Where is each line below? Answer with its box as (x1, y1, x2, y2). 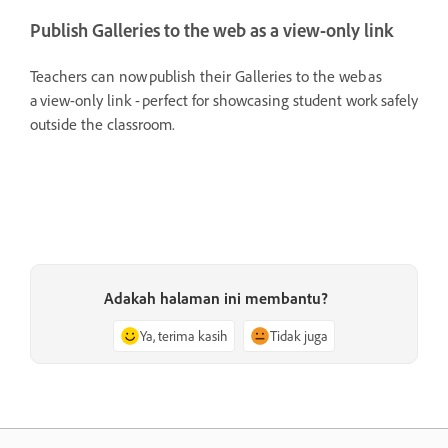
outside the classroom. (30, 113, 175, 134)
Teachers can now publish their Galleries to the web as (30, 65, 382, 86)
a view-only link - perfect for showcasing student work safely (30, 89, 418, 110)
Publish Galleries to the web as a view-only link (30, 19, 393, 43)
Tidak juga (270, 327, 328, 345)
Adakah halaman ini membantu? (104, 288, 328, 309)
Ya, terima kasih (140, 327, 228, 345)
